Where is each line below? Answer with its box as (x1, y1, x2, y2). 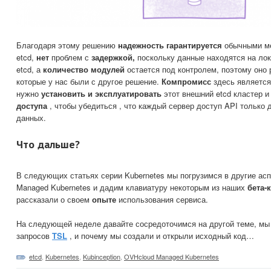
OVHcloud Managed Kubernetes (124, 252, 219, 262)
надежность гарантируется (118, 39, 222, 51)
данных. (16, 112, 46, 124)
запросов (16, 230, 52, 242)
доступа (16, 100, 47, 112)
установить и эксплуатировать (41, 88, 162, 100)
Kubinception (83, 252, 120, 262)
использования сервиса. (116, 194, 208, 206)
